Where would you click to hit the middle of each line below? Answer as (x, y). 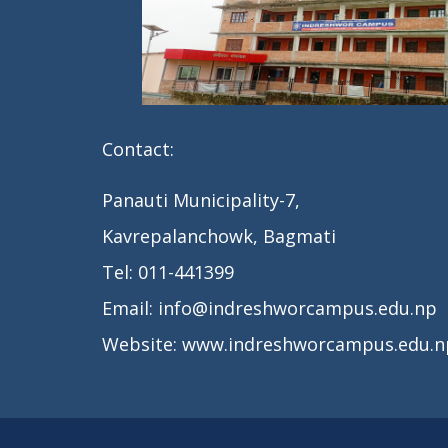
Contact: (138, 149)
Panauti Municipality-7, (201, 200)
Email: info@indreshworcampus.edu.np (269, 308)
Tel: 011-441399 (168, 272)
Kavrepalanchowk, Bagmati (219, 236)
